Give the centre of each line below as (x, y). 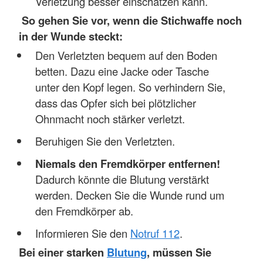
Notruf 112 (155, 233)
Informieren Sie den (82, 233)
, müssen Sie (179, 252)
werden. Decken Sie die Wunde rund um (129, 195)
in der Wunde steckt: (71, 36)
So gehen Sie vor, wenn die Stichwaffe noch (130, 21)
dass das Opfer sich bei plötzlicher (115, 102)
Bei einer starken (63, 252)
